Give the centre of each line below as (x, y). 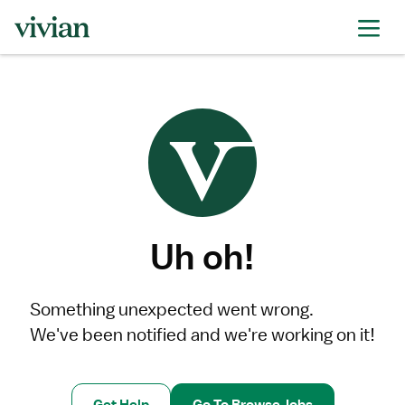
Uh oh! (202, 256)
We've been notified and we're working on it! (202, 334)
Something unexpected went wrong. (172, 309)
